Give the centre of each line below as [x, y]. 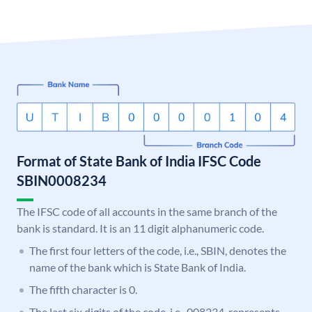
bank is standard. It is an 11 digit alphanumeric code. [140, 228]
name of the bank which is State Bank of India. [138, 267]
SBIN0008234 [62, 181]
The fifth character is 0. [83, 290]
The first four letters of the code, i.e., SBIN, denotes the [158, 251]
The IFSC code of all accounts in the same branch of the [147, 212]
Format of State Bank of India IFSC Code [139, 161]
